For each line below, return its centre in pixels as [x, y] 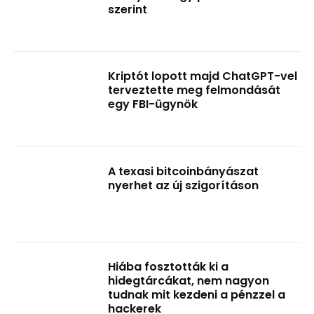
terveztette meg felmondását [194, 90]
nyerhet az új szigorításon [184, 185]
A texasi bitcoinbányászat [184, 171]
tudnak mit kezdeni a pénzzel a [197, 294]
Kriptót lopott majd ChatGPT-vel [203, 76]
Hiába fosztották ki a [169, 266]
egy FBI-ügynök [153, 104]
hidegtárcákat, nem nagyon [189, 280]
